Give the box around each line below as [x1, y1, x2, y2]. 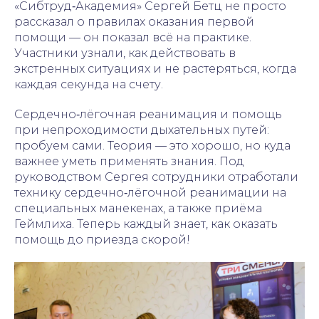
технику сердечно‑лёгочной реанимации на [14, 186, 286, 200]
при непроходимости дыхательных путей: [14, 123, 269, 137]
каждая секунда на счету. [14, 78, 163, 92]
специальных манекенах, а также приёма [14, 202, 262, 216]
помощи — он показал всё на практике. [14, 31, 251, 45]
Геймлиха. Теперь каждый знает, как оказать [14, 217, 278, 231]
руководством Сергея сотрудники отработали [14, 170, 298, 184]
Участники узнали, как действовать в [14, 46, 236, 61]
